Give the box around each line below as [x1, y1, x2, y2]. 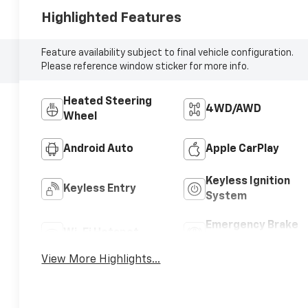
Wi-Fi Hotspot [63, 227, 140, 239]
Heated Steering [63, 96, 153, 107]
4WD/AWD [205, 103, 261, 115]
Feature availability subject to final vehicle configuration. [41, 47, 294, 58]
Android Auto [63, 143, 134, 155]
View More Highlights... [41, 254, 161, 265]
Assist [205, 234, 240, 246]
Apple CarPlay [205, 143, 279, 155]
